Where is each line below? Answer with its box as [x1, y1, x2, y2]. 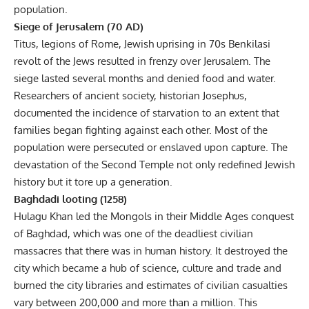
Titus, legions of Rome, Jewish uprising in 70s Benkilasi [14, 37, 270, 50]
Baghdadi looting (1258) [14, 192, 127, 206]
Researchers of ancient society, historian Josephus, [14, 88, 247, 102]
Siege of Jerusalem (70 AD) [14, 19, 143, 33]
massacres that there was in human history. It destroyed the [14, 243, 288, 257]
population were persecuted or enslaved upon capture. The [14, 140, 288, 154]
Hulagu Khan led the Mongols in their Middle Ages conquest [14, 209, 294, 223]
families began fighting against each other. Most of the [14, 123, 268, 137]
